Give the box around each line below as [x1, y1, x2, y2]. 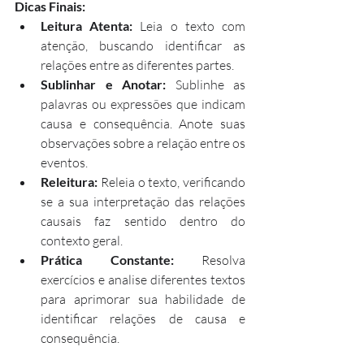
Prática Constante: [41, 251, 174, 267]
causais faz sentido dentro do [41, 212, 245, 229]
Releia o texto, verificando [97, 173, 245, 190]
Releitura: [41, 173, 97, 189]
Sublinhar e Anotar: [41, 76, 166, 92]
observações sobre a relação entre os [41, 134, 245, 151]
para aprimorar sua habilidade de [41, 290, 245, 307]
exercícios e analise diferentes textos [41, 271, 245, 288]
